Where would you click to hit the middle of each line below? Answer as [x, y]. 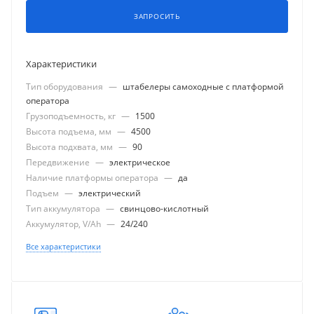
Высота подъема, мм [70, 131]
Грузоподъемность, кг [72, 116]
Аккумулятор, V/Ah [64, 224]
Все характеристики [63, 246]
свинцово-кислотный [164, 208]
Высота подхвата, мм [70, 146]
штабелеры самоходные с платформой [203, 86]
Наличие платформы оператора [93, 177]
